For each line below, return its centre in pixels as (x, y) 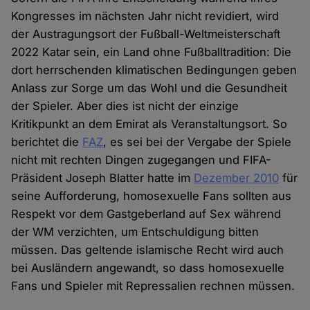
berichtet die (47, 142)
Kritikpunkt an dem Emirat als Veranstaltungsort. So (149, 124)
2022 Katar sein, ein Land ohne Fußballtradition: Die (152, 52)
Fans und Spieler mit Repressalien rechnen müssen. (153, 286)
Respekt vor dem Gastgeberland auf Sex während (146, 214)
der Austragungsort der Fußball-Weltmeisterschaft (146, 34)
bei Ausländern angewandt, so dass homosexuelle (148, 268)
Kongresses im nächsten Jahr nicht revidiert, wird (145, 16)
